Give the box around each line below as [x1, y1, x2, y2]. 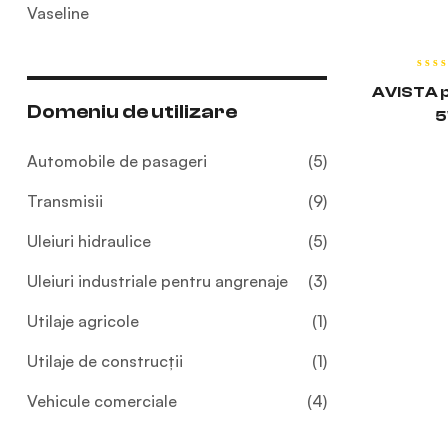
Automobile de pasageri [27, 151, 207, 172]
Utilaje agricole [27, 311, 139, 332]
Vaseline [27, 3, 89, 24]
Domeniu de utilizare [27, 100, 237, 124]
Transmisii [27, 191, 103, 212]
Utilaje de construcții [27, 351, 183, 372]
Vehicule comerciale [27, 391, 177, 412]
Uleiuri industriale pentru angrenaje [27, 271, 288, 292]
